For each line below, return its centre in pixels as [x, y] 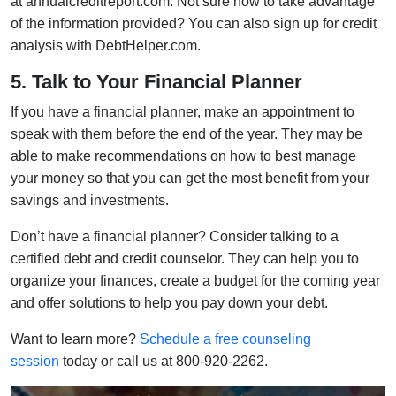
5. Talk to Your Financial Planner [156, 81]
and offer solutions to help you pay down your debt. [169, 302]
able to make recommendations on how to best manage [183, 156]
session [35, 361]
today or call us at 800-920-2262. [164, 361]
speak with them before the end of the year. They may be [187, 133]
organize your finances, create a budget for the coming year [195, 280]
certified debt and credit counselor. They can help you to [185, 258]
